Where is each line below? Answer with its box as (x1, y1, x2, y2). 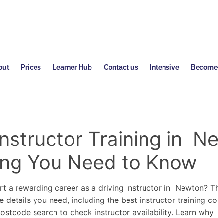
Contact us (103, 63, 138, 72)
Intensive (149, 63, 179, 72)
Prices (20, 63, 41, 72)
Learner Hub (52, 63, 92, 72)
